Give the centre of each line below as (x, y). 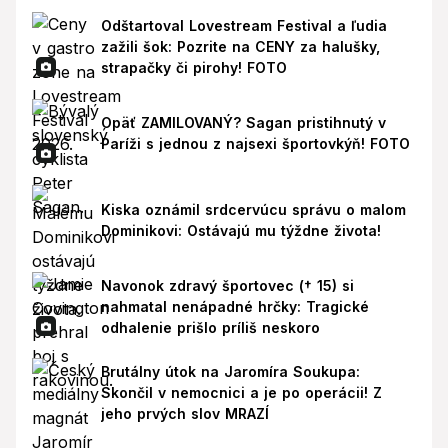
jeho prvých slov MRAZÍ (184, 414)
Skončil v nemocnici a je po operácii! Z (241, 393)
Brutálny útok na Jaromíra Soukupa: (230, 372)
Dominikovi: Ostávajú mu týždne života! (240, 230)
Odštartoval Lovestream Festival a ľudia (243, 25)
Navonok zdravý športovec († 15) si (227, 285)
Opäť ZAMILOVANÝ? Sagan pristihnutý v (243, 122)
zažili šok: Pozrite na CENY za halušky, (240, 46)
